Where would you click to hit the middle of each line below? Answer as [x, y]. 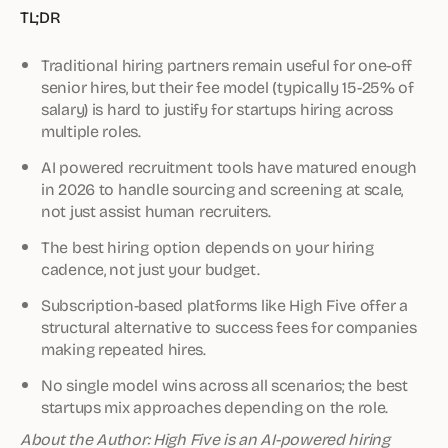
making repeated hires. [123, 348]
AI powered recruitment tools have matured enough [229, 166]
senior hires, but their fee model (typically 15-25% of [227, 86]
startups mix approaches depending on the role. [215, 406]
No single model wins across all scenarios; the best [224, 384]
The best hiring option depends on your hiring [207, 246]
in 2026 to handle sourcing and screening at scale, [222, 188]
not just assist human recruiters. [156, 210]
